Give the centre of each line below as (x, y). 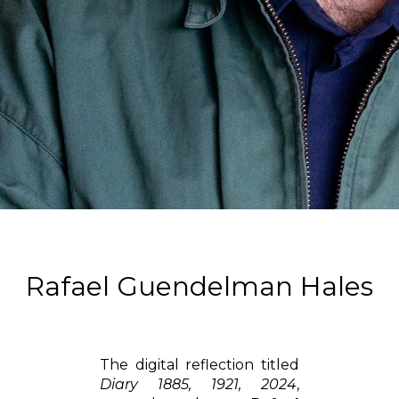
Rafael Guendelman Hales (199, 286)
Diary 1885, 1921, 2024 (198, 384)
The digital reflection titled (199, 364)
